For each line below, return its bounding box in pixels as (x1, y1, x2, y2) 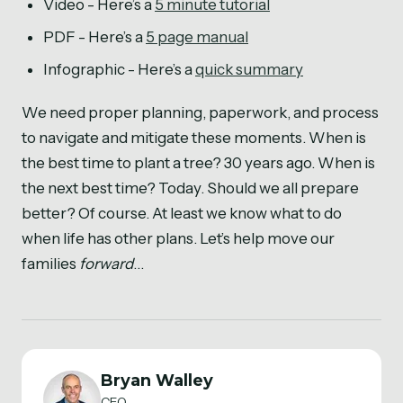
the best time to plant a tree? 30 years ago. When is (22, 154, 375, 173)
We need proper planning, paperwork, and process (22, 103, 379, 122)
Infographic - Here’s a (43, 60, 195, 79)
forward (79, 255, 133, 273)
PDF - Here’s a (43, 28, 146, 47)
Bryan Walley (101, 371, 213, 391)
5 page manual (146, 28, 248, 47)
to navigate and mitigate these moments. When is (22, 129, 366, 148)
